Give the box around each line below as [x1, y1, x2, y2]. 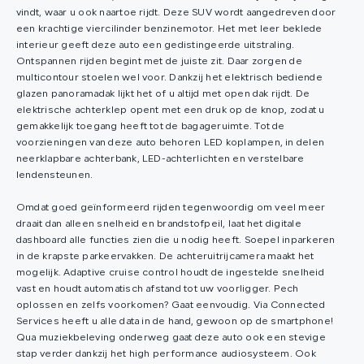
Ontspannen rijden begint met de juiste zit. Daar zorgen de [16, 57, 302, 67]
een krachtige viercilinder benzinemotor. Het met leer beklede [16, 24, 323, 35]
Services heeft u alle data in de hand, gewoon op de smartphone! [16, 317, 334, 327]
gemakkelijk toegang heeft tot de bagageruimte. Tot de [16, 122, 285, 132]
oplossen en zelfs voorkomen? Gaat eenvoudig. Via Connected [16, 301, 325, 311]
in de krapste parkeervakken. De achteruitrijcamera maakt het [16, 252, 314, 262]
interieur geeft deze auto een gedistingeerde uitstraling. [16, 41, 295, 51]
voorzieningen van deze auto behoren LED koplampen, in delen [16, 138, 325, 149]
